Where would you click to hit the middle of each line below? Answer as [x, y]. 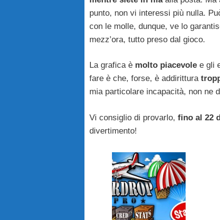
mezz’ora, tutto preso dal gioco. [147, 39]
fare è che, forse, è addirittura [145, 79]
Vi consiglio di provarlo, [134, 117]
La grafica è [112, 65]
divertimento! [113, 131]
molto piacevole [166, 65]
